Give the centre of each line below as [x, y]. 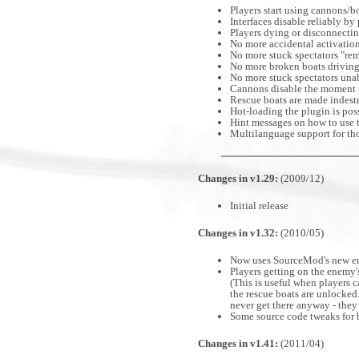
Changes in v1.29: [238, 178]
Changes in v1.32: [238, 233]
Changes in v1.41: [238, 343]
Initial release [259, 206]
